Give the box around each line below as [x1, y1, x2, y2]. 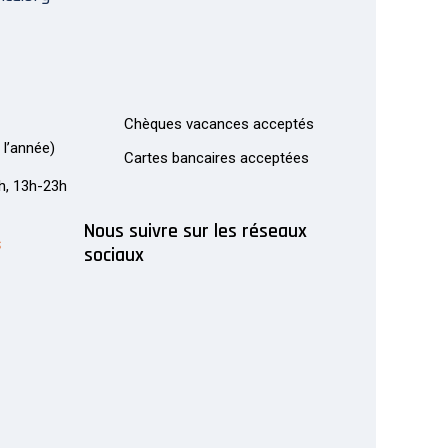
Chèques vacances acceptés [123, 115, 314, 133]
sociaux [83, 242, 144, 268]
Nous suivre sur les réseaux [83, 218, 307, 244]
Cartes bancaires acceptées [123, 149, 309, 167]
